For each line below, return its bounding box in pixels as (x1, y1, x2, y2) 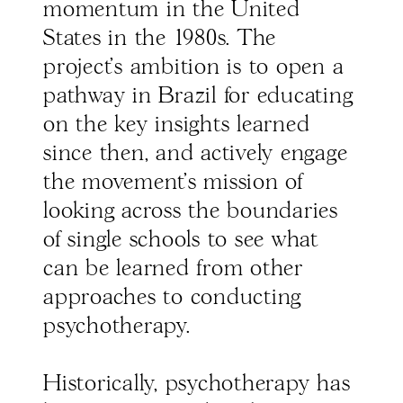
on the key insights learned (43, 114, 310, 137)
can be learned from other (43, 258, 303, 281)
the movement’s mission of (43, 172, 303, 194)
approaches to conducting (43, 287, 301, 309)
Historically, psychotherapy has (43, 373, 351, 396)
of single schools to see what (43, 229, 318, 252)
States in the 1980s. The (43, 28, 276, 50)
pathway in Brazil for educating (43, 85, 354, 108)
